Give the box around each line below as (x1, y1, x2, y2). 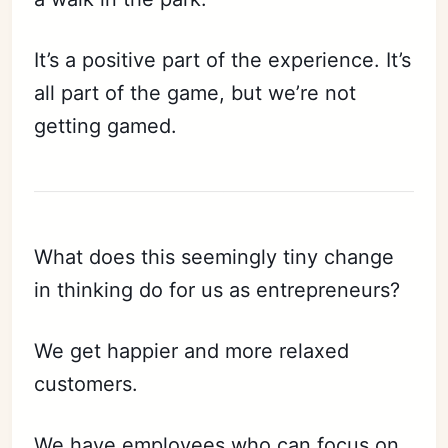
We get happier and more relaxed (34, 339, 350, 364)
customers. (34, 372, 145, 397)
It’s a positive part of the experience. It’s (34, 48, 412, 73)
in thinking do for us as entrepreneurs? (34, 278, 401, 303)
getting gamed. (34, 114, 178, 139)
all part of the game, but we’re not (34, 81, 357, 106)
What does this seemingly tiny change (34, 245, 395, 270)
